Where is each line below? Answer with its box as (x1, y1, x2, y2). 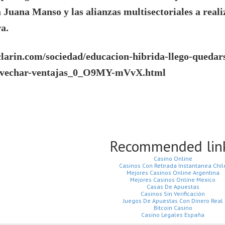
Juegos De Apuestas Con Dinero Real (123, 197, 223, 204)
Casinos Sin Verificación (141, 190, 205, 197)
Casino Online (153, 155, 192, 162)
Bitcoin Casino (153, 204, 192, 211)
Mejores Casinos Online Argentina (126, 169, 219, 176)
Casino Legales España (141, 211, 204, 218)
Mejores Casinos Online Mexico (130, 176, 215, 183)
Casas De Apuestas (146, 183, 199, 190)
